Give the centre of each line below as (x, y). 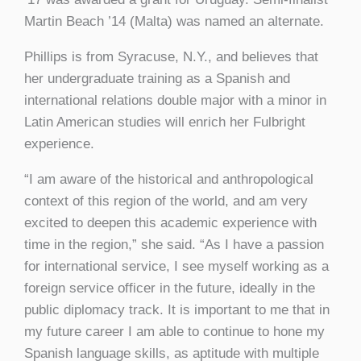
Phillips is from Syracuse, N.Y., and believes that (171, 56)
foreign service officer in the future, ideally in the (170, 288)
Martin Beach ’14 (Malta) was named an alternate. (174, 21)
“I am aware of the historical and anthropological (169, 179)
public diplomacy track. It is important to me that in (177, 309)
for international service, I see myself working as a (176, 266)
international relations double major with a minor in (175, 100)
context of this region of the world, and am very (166, 201)
